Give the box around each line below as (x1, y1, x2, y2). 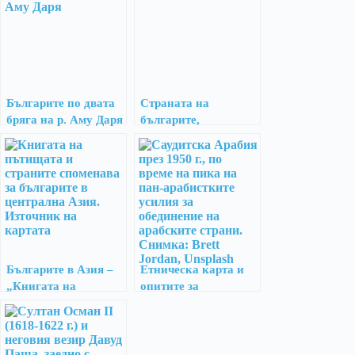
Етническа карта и (140, 262, 244, 277)
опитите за (140, 279, 199, 293)
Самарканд (140, 146, 203, 160)
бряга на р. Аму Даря (6, 113, 123, 127)
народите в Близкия (140, 312, 250, 326)
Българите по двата (6, 96, 115, 110)
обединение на (140, 296, 221, 310)
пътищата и (6, 296, 72, 310)
